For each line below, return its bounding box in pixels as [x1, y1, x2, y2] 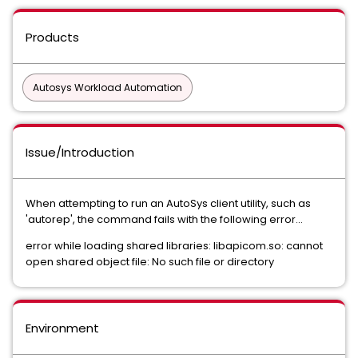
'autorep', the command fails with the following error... [26, 212, 303, 227]
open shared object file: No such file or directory [26, 254, 274, 269]
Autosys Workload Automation [33, 81, 182, 94]
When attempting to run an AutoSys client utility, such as [26, 196, 311, 211]
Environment [26, 320, 99, 336]
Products [26, 29, 79, 46]
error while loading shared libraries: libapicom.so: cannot [26, 238, 323, 253]
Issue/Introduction [26, 144, 134, 161]
